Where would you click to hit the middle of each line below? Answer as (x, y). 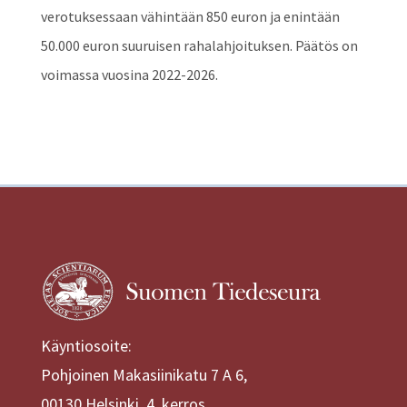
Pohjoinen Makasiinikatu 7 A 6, (144, 375)
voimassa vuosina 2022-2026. (129, 75)
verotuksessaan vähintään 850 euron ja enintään (190, 17)
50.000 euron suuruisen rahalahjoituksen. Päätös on (199, 46)
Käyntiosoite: (86, 346)
